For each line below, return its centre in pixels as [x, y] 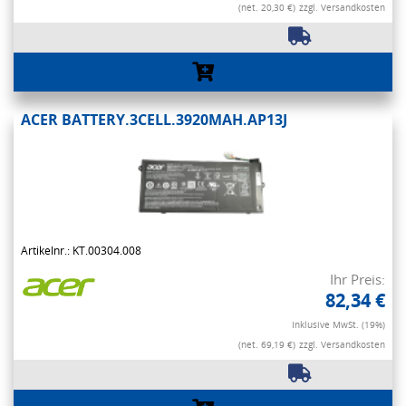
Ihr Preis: [358, 280]
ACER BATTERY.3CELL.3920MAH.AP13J [154, 120]
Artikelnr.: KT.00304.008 [81, 251]
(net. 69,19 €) [267, 345]
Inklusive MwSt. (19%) [338, 325]
